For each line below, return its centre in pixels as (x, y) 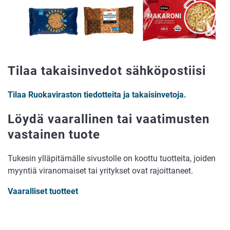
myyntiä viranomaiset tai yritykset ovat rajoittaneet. (100, 170)
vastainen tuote (54, 134)
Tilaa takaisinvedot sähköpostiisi (107, 71)
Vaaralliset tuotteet (43, 191)
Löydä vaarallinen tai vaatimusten (109, 119)
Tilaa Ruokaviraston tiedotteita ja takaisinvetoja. (97, 94)
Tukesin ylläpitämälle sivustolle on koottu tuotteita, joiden (112, 158)
